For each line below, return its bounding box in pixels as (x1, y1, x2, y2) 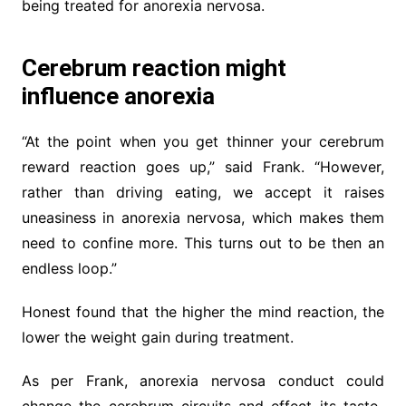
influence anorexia (21, 82, 215, 110)
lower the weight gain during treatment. (21, 327, 294, 346)
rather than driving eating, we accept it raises (21, 182, 385, 201)
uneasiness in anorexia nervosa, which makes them (21, 208, 385, 227)
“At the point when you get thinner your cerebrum (21, 131, 385, 150)
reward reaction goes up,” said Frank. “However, (21, 157, 385, 176)
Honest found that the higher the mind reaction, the (21, 302, 385, 321)
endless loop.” (21, 258, 117, 277)
